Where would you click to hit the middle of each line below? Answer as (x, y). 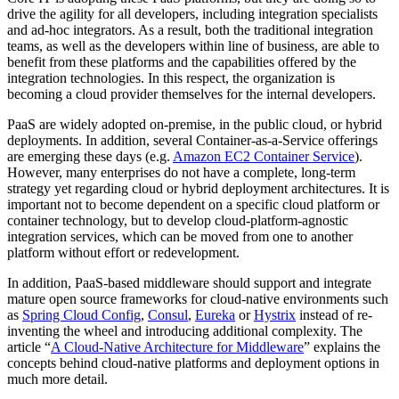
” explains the (342, 346)
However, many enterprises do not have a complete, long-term (181, 172)
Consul (168, 314)
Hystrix (275, 314)
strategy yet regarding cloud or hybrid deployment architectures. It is (198, 188)
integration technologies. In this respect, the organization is (171, 77)
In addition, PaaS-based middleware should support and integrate (189, 282)
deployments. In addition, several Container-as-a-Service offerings (192, 140)
